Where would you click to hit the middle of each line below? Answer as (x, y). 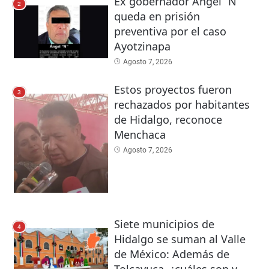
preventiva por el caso (170, 31)
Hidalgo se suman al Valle (180, 239)
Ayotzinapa (142, 46)
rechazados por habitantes (182, 105)
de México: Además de (171, 254)
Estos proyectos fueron (173, 90)
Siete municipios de (164, 224)
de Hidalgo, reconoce (168, 120)
